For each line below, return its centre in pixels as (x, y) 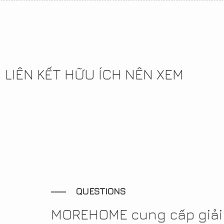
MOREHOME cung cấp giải (137, 214)
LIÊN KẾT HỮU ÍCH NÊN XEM (94, 74)
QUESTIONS (101, 191)
